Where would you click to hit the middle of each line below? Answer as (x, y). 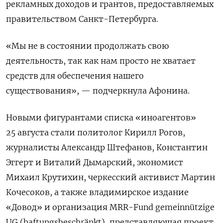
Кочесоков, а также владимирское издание (97, 192)
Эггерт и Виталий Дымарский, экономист (95, 162)
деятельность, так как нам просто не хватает (101, 60)
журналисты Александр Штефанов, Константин (107, 147)
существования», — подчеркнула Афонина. (98, 90)
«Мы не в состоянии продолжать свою (87, 46)
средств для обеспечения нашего (75, 75)
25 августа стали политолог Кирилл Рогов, (96, 132)
